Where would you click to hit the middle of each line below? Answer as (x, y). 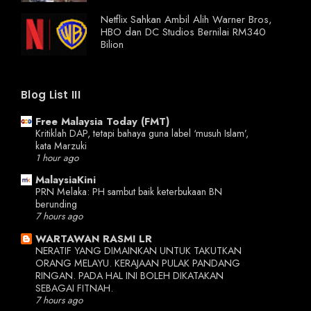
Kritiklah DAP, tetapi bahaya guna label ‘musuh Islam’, (142, 133)
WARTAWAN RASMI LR (94, 238)
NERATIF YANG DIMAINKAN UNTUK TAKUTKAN (138, 250)
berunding (56, 204)
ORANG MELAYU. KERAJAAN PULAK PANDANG (138, 263)
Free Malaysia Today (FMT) (102, 121)
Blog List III (51, 95)
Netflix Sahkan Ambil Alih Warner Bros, (186, 20)
